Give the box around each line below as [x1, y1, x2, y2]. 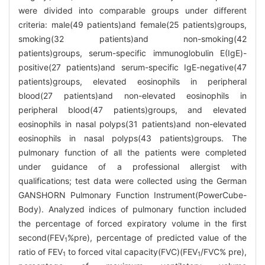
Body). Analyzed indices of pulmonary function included [18, 203, 247, 214]
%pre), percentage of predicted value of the [67, 232, 247, 243]
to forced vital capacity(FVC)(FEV [66, 246, 198, 257]
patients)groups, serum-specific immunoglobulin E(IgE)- [18, 47, 247, 58]
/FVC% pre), [201, 246, 247, 257]
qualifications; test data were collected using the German [18, 175, 247, 186]
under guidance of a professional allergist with [18, 161, 247, 172]
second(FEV [18, 232, 64, 243]
